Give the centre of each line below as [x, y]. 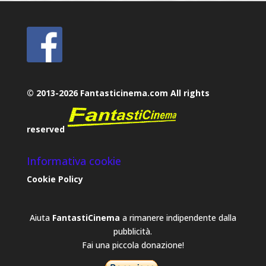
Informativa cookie [74, 161]
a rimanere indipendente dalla [178, 217]
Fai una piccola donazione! [133, 245]
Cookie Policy [55, 179]
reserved [47, 129]
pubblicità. [133, 231]
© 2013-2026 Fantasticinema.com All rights [118, 93]
